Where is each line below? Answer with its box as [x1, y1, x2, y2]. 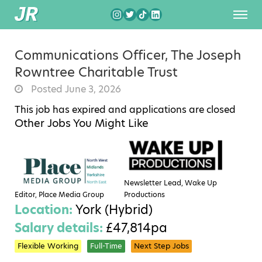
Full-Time [90, 240, 122, 251]
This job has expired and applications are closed [15, 103, 236, 116]
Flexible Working [18, 240, 78, 251]
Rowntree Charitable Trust [15, 63, 178, 81]
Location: [15, 201, 75, 218]
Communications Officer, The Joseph [15, 46, 241, 64]
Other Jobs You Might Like [15, 116, 149, 130]
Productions [124, 189, 166, 199]
